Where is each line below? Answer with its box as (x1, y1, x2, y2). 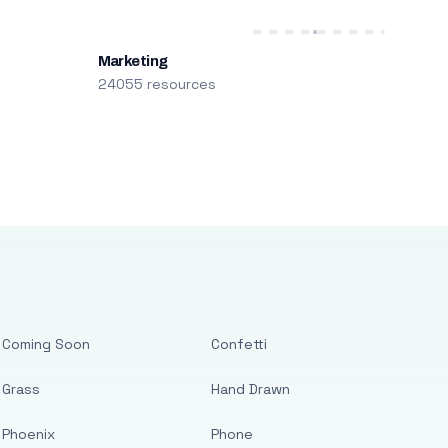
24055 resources (97, 75, 216, 93)
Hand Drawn (211, 380, 291, 398)
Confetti (211, 335, 268, 353)
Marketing (97, 53, 168, 69)
